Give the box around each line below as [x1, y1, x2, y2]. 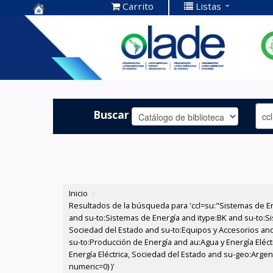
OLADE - [33, 54, 79, 70]
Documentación [33, 35, 124, 51]
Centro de [33, 16, 90, 32]
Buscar [93, 107, 130, 122]
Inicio [69, 188, 88, 199]
